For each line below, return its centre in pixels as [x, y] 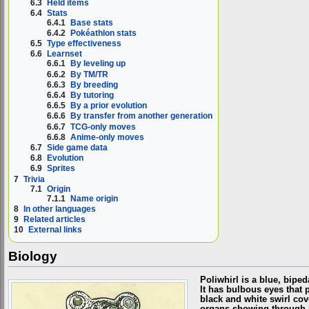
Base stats [92, 22]
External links [55, 230]
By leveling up [98, 64]
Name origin [94, 198]
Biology [33, 257]
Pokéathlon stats [104, 33]
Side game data [78, 148]
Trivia [34, 179]
